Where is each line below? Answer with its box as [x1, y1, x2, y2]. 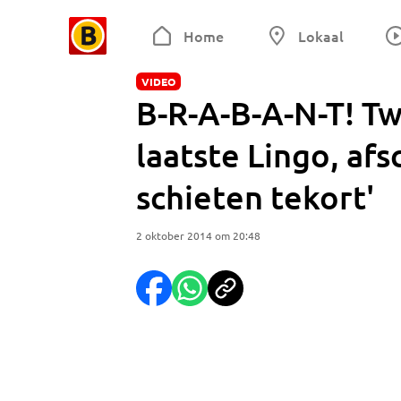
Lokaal [297, 26, 344, 46]
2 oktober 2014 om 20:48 [136, 228, 260, 243]
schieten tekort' [136, 177, 374, 217]
